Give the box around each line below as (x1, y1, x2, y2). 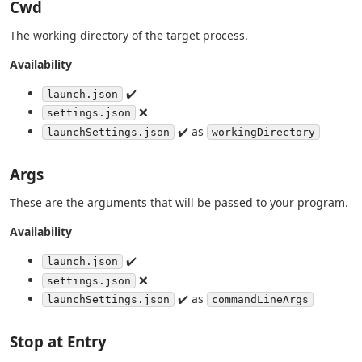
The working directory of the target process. (10, 27, 248, 43)
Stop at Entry (10, 331, 107, 352)
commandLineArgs (212, 293, 309, 306)
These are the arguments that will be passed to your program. (10, 194, 348, 210)
